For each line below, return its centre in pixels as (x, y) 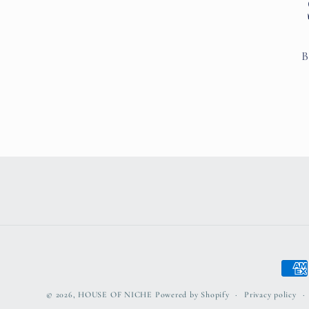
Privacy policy (270, 295)
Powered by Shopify (192, 295)
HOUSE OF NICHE (117, 295)
